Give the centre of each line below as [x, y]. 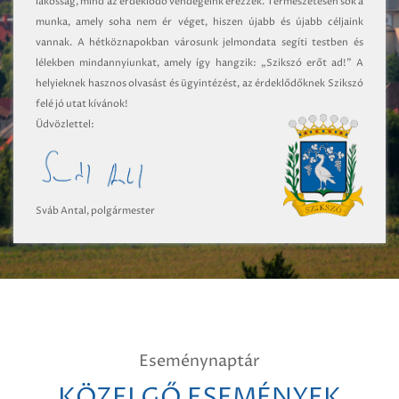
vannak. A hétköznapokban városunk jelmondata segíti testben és [199, 43]
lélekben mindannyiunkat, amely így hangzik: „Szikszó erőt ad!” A [199, 63]
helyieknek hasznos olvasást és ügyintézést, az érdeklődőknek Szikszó [199, 84]
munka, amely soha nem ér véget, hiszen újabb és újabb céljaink [199, 22]
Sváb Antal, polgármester [95, 210]
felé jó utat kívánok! [82, 104]
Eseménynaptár [199, 361]
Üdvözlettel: [65, 125]
